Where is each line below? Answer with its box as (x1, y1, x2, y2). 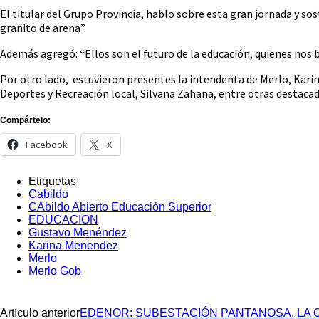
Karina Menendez (28, 239, 118, 251)
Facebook (26, 137, 68, 151)
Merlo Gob (28, 264, 81, 277)
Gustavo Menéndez (28, 226, 127, 239)
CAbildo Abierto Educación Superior (28, 200, 211, 213)
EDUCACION (28, 213, 98, 226)
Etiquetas (28, 174, 76, 187)
